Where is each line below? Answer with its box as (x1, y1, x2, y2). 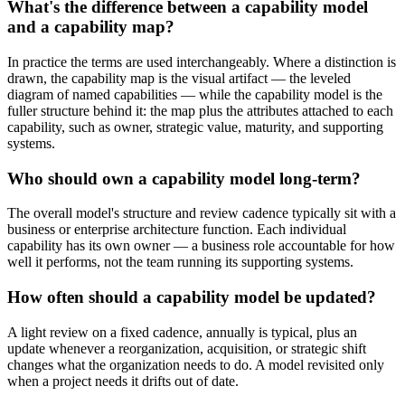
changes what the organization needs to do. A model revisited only (7, 356, 384, 372)
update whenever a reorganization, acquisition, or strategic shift (7, 340, 366, 356)
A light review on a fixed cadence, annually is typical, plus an (7, 324, 357, 340)
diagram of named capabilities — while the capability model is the (7, 86, 382, 102)
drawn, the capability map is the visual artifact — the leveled (7, 70, 351, 86)
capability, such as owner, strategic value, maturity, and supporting (7, 118, 383, 135)
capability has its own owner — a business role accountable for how (7, 238, 395, 254)
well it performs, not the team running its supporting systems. (7, 254, 353, 270)
